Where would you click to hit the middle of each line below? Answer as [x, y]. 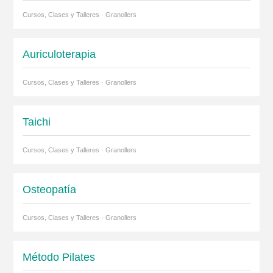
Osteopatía [49, 190]
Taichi [36, 122]
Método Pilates [58, 257]
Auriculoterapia [59, 55]
